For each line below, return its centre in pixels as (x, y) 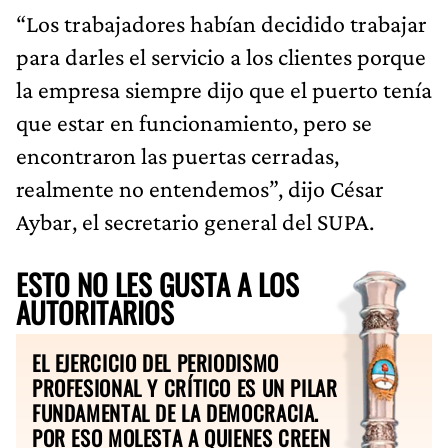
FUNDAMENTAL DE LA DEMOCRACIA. (176, 412)
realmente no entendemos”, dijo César (200, 188)
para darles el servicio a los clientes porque (221, 56)
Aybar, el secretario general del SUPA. (195, 221)
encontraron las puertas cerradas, (177, 155)
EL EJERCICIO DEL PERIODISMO (155, 362)
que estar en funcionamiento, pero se (194, 122)
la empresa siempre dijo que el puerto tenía (224, 89)
